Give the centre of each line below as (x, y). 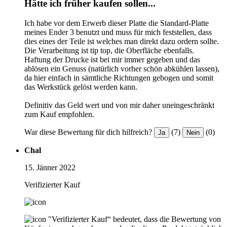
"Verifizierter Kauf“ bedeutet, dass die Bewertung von (135, 219)
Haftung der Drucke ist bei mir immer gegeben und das (112, 59)
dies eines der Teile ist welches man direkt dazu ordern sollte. (122, 41)
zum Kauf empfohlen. (59, 114)
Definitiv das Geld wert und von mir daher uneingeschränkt (119, 105)
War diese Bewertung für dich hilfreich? (88, 132)
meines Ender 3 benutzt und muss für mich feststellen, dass (118, 32)
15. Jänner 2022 (50, 167)
